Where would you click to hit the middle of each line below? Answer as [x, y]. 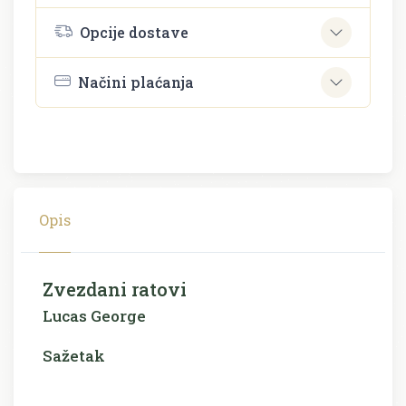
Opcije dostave [134, 33]
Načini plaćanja [136, 82]
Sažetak [74, 355]
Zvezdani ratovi [115, 289]
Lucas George [94, 315]
